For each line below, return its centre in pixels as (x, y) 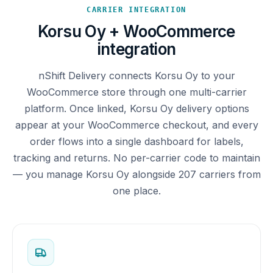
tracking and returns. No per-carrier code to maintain (136, 158)
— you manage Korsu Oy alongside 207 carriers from (136, 174)
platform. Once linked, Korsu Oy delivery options (136, 108)
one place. (136, 190)
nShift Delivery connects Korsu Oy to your (136, 75)
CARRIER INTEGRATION (136, 9)
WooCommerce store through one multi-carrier (136, 92)
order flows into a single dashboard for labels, (136, 141)
